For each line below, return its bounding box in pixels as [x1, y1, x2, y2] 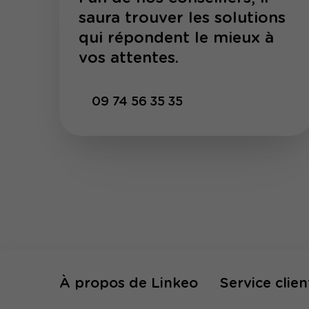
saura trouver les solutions [78, 10, 286, 27]
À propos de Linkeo [59, 277, 198, 291]
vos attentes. [78, 50, 179, 67]
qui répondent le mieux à [78, 30, 274, 47]
